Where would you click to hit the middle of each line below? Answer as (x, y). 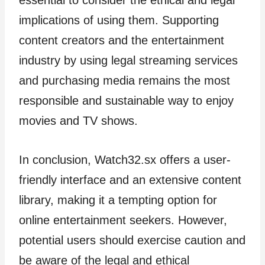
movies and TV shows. (78, 120)
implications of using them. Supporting (119, 20)
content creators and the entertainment (122, 40)
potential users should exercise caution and (132, 240)
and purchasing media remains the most (125, 80)
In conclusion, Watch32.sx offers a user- (125, 159)
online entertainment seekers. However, (123, 220)
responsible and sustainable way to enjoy (126, 100)
